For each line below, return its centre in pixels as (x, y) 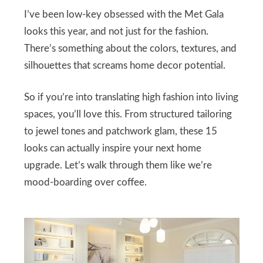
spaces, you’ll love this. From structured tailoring (128, 114)
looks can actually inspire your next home (112, 148)
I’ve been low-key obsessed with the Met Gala (124, 14)
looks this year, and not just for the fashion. (116, 31)
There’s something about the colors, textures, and (130, 48)
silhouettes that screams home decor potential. (124, 65)
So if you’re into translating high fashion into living (131, 97)
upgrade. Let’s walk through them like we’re (118, 165)
